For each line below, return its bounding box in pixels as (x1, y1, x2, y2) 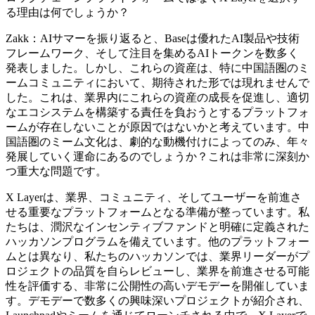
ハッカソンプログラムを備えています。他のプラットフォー (6, 235, 309, 247)
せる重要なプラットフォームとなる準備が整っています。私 (6, 205, 309, 218)
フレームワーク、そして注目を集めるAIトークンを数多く (6, 46, 299, 59)
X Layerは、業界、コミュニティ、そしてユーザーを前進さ (6, 191, 302, 203)
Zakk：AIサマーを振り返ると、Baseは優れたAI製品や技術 (6, 32, 300, 44)
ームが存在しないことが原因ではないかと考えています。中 (6, 120, 309, 133)
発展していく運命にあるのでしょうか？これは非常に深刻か (6, 150, 309, 162)
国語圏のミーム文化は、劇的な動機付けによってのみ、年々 (6, 135, 309, 148)
